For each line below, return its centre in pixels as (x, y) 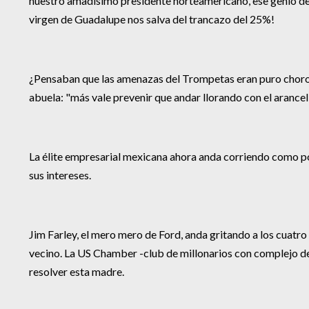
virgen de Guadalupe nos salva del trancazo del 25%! (152, 19)
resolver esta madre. (77, 271)
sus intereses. (60, 175)
